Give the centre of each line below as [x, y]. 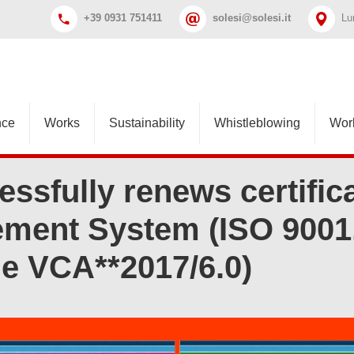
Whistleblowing [258, 123]
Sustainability [147, 123]
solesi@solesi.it [252, 18]
